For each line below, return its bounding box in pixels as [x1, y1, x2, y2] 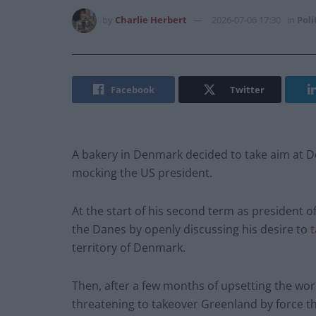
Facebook [110, 83, 154, 97]
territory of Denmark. [72, 240, 186, 256]
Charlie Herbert [115, 13, 187, 27]
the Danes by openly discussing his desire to [72, 221, 310, 238]
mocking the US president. [72, 165, 212, 181]
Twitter [229, 83, 265, 97]
